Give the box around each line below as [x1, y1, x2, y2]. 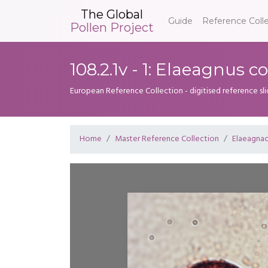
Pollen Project [70, 20, 154, 35]
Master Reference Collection [115, 132, 219, 146]
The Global [81, 7, 143, 22]
